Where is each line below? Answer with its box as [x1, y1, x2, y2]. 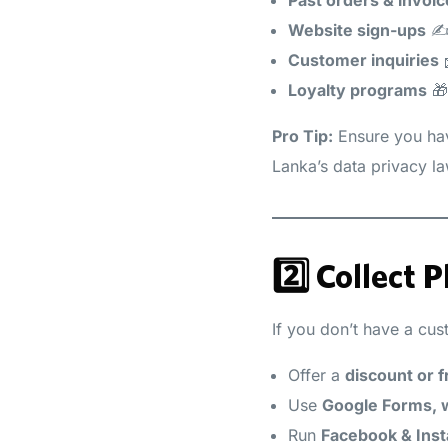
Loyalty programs [288, 79, 427, 100]
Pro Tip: [272, 125, 333, 146]
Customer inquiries [288, 49, 439, 70]
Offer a [288, 364, 345, 385]
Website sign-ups [288, 19, 426, 40]
